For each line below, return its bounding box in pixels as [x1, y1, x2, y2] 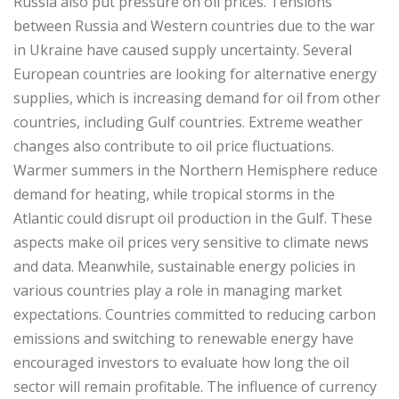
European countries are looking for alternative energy [13, 63, 377, 84]
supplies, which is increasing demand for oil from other [13, 87, 380, 108]
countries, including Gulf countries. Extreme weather [13, 111, 362, 132]
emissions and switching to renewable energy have [13, 328, 354, 348]
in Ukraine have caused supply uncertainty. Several [13, 39, 352, 60]
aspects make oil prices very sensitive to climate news [13, 232, 369, 252]
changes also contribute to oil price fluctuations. [13, 135, 334, 156]
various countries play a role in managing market [13, 280, 342, 300]
